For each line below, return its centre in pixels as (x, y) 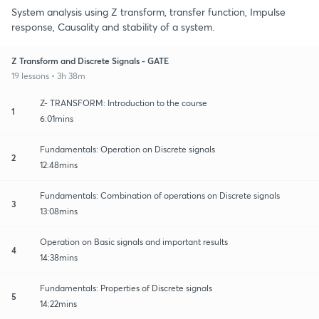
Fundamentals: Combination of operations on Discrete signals (160, 195)
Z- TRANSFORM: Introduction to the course (124, 103)
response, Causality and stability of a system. (113, 26)
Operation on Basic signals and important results (134, 241)
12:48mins (59, 164)
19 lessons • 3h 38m (48, 75)
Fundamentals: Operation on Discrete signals (127, 149)
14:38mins (59, 257)
